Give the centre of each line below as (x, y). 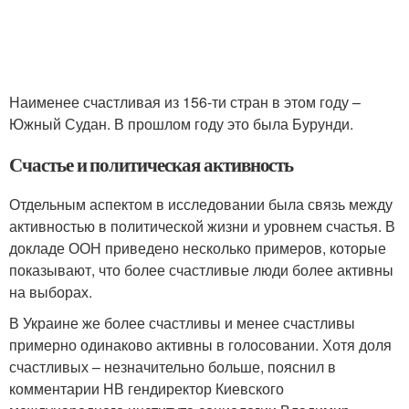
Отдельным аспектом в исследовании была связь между (201, 204)
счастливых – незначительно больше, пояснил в (173, 366)
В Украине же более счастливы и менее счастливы (182, 322)
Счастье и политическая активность (152, 164)
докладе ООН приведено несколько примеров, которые (198, 247)
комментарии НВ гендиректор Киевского (147, 388)
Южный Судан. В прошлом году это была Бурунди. (181, 123)
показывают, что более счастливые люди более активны (201, 269)
